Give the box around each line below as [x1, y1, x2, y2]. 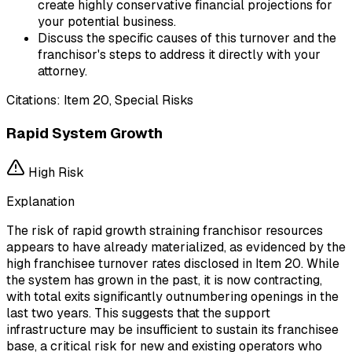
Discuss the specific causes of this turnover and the [38, 30, 336, 47]
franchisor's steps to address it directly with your [38, 46, 321, 64]
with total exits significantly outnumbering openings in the [6, 288, 339, 305]
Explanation [6, 192, 75, 210]
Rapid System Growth [6, 123, 163, 144]
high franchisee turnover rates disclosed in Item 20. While [6, 255, 339, 272]
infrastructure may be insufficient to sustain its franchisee [6, 321, 339, 338]
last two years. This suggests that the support [6, 304, 270, 321]
